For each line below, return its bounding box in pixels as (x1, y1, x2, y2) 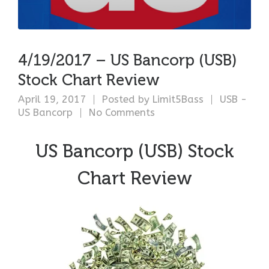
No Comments (89, 107, 155, 119)
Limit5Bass (153, 94, 204, 106)
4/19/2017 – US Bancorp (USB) (18, 52, 237, 69)
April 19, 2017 (18, 94, 89, 106)
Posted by (99, 94, 153, 106)
